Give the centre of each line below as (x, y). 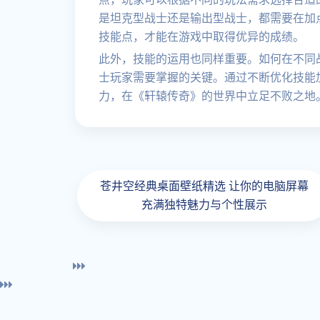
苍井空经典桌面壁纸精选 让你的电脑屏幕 (204, 186)
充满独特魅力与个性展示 (204, 205)
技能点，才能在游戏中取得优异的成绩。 (201, 37)
